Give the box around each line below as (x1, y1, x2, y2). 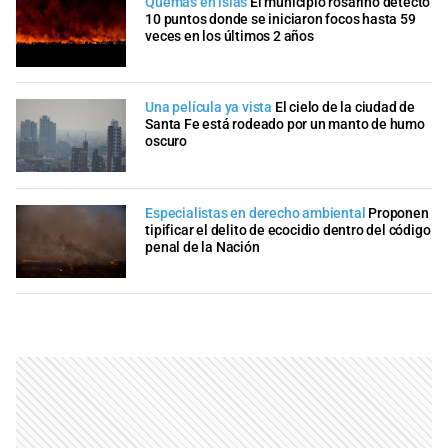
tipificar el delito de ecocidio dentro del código (145, 221, 431, 239)
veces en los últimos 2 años (145, 27, 314, 45)
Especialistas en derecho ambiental (145, 204, 366, 222)
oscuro (145, 133, 187, 151)
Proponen (368, 204, 429, 222)
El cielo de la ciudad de (274, 99, 416, 117)
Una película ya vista (145, 99, 272, 117)
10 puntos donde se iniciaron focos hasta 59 (145, 10, 416, 28)
